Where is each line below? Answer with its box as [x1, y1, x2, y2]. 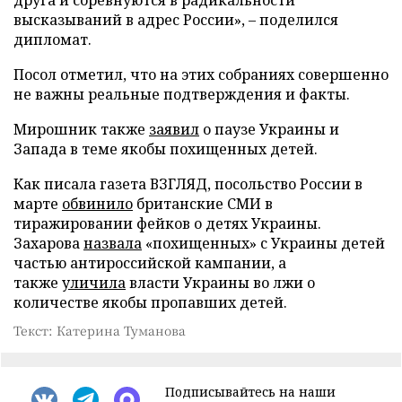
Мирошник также [13, 118, 149, 139]
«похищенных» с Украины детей [142, 232, 385, 253]
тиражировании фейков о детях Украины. [13, 213, 321, 233]
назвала [83, 232, 142, 253]
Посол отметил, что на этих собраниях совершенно [13, 64, 389, 84]
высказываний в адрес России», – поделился [13, 9, 338, 30]
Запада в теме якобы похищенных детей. [13, 138, 318, 159]
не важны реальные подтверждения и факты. [13, 83, 350, 104]
